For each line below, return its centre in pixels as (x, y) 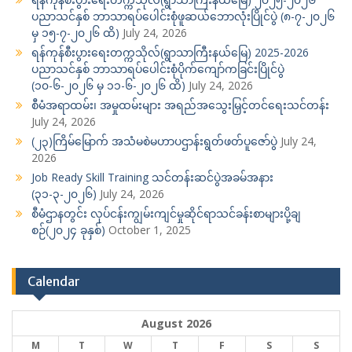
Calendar (54, 281)
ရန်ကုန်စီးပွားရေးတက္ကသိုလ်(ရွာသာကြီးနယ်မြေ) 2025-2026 (170, 52)
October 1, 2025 (150, 229)
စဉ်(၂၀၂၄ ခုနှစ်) (68, 229)
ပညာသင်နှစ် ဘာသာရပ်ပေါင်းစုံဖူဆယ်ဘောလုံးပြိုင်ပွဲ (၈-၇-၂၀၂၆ (183, 16)
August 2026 (176, 323)
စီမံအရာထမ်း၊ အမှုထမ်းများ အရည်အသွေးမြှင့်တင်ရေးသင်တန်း (180, 104)
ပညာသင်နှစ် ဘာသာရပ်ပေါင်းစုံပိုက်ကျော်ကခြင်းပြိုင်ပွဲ (158, 68)
